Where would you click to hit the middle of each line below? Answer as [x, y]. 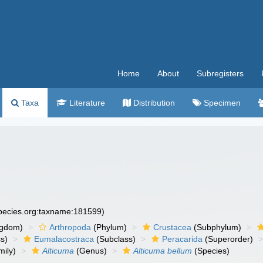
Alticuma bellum [163, 251]
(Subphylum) [217, 227]
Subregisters [220, 73]
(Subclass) [115, 239]
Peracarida [183, 239]
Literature [86, 103]
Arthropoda [70, 227]
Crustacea [173, 227]
